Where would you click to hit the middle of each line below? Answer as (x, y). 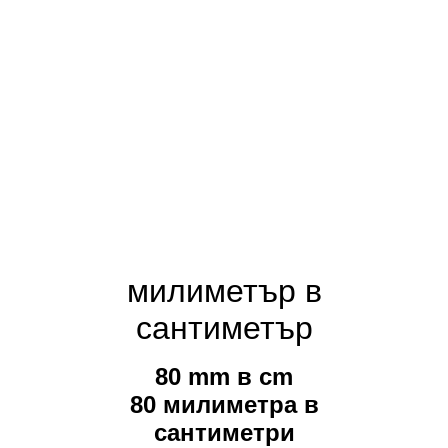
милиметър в (224, 291)
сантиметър (224, 328)
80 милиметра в (224, 405)
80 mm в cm (224, 377)
